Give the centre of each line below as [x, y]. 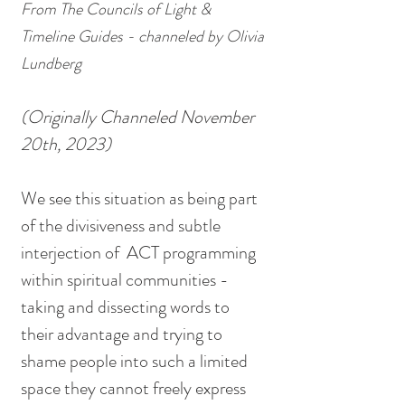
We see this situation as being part [141, 199]
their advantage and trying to [123, 334]
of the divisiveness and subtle [122, 226]
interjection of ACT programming [140, 253]
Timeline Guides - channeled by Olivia [144, 37]
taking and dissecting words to [127, 307]
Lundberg [51, 64]
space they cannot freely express [135, 389]
